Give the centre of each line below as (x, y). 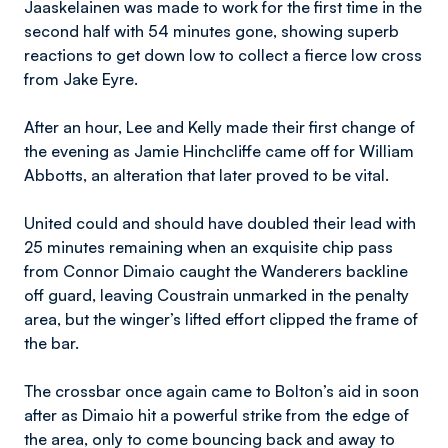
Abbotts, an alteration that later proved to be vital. (208, 175)
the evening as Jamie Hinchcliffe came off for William (219, 151)
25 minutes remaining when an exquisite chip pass (208, 247)
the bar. (53, 343)
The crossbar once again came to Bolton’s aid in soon (221, 391)
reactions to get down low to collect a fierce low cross (223, 55)
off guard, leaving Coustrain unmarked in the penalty (216, 295)
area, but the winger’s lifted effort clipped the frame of (221, 319)
